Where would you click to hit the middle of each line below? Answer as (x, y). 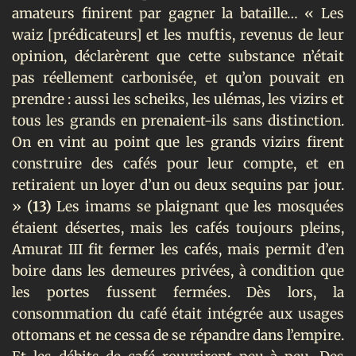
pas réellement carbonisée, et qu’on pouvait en (178, 77)
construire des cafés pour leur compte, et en (178, 163)
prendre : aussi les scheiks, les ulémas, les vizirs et (178, 99)
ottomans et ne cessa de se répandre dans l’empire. (178, 335)
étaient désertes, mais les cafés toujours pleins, (178, 228)
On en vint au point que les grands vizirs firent (178, 142)
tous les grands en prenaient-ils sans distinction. (178, 120)
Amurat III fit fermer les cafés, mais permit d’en (178, 249)
